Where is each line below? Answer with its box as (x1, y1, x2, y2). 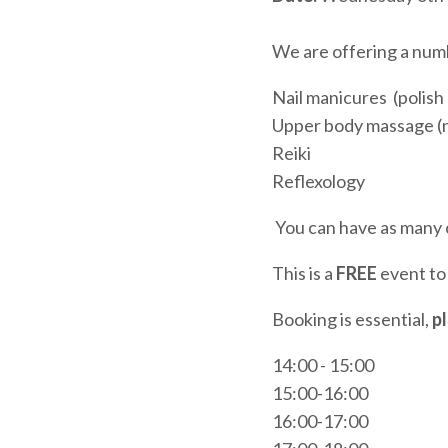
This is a (272, 262, 336, 285)
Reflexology (272, 170, 368, 193)
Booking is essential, (272, 308, 432, 331)
